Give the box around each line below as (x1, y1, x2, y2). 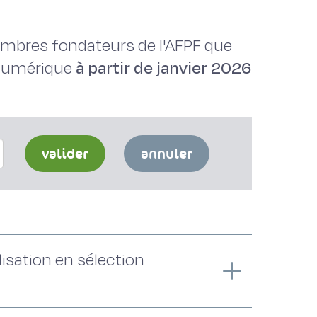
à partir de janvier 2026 (76, 57, 251, 80)
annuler (141, 144, 193, 163)
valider (42, 144, 89, 163)
